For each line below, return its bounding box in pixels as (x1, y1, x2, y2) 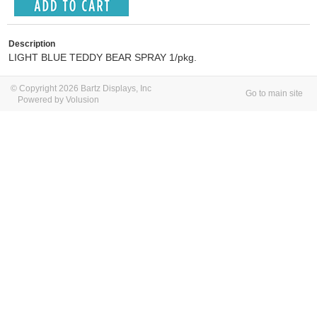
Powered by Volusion (18, 95, 99, 105)
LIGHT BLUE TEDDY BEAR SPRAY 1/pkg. (8, 52, 197, 63)
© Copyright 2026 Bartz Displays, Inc (11, 83, 151, 93)
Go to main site (246, 88, 303, 98)
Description (8, 39, 55, 49)
